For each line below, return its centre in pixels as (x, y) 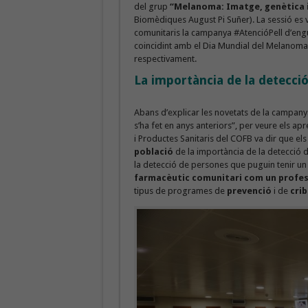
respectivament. (165, 59)
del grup (152, 7)
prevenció (248, 191)
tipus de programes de (179, 191)
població (153, 152)
